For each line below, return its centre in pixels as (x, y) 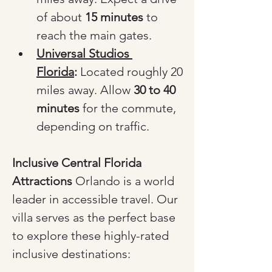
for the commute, (129, 108)
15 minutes (114, 17)
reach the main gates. (94, 35)
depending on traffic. (93, 126)
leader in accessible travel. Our (97, 199)
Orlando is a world (125, 181)
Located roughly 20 (131, 72)
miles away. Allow (85, 90)
